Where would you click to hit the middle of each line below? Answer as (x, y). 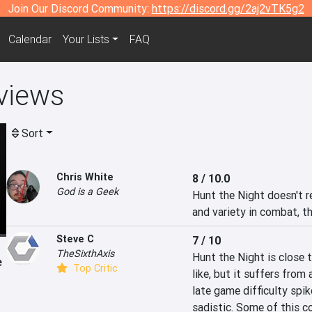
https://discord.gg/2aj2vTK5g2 (228, 8)
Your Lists (86, 39)
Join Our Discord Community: (80, 8)
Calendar (30, 39)
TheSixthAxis (85, 253)
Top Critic (94, 268)
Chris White (85, 177)
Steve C (75, 239)
